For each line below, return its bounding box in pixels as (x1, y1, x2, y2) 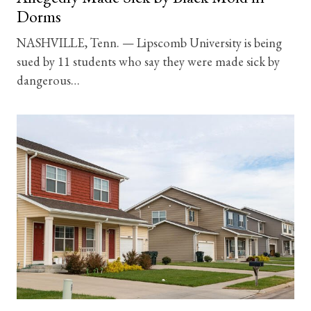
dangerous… (17, 71, 80, 88)
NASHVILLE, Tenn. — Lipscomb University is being (17, 33, 282, 51)
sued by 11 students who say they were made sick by (17, 52, 280, 69)
